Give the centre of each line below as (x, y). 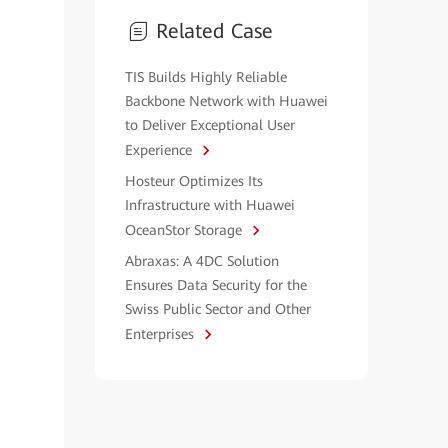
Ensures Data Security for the (215, 285)
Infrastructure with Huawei (209, 205)
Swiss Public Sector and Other (217, 309)
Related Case (214, 31)
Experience (160, 150)
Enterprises (161, 334)
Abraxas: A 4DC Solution (201, 261)
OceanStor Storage (185, 230)
